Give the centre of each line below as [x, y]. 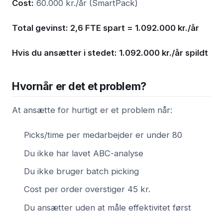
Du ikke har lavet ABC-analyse [84, 153]
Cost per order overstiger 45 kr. [87, 189]
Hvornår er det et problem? [79, 86]
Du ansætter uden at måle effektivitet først [108, 207]
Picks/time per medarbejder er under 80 [103, 135]
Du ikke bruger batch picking [81, 171]
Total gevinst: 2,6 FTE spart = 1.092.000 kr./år [106, 28]
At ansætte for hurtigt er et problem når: [92, 110]
